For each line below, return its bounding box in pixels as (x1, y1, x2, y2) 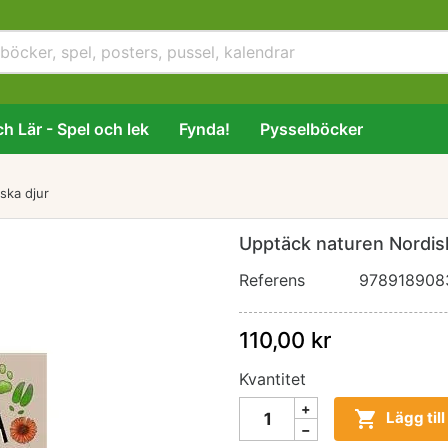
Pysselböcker (260, 119, 363, 139)
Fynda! (179, 119, 230, 139)
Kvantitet (239, 369, 306, 389)
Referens (239, 270, 305, 290)
